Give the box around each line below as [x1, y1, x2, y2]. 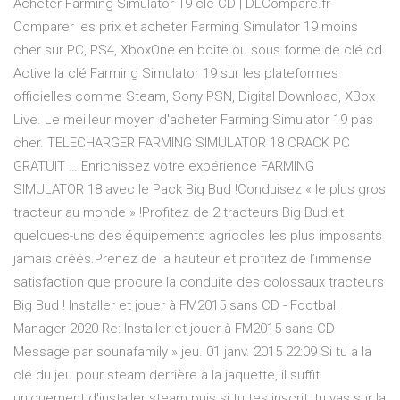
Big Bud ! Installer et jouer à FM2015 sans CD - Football [13, 297, 338, 314]
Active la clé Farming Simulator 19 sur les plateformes [13, 65, 338, 82]
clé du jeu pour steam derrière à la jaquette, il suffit [13, 367, 320, 384]
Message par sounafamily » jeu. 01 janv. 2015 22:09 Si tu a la [13, 344, 371, 361]
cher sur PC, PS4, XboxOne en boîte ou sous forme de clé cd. [13, 42, 386, 59]
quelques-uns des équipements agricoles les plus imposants [13, 228, 382, 245]
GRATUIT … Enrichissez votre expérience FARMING [13, 158, 314, 175]
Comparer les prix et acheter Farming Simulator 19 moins [13, 19, 358, 36]
